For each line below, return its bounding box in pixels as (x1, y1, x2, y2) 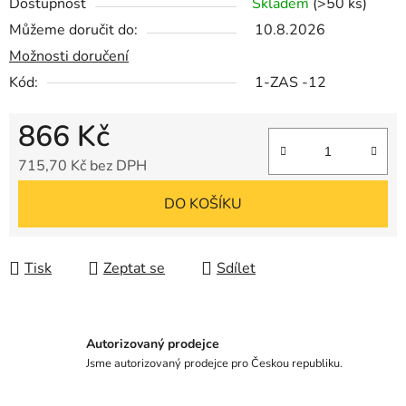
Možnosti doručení (9, 46, 129, 67)
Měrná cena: (17, 184, 96, 205)
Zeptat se (103, 258, 165, 279)
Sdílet (217, 258, 256, 279)
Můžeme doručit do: (9, 20, 138, 41)
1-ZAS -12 (255, 72, 326, 93)
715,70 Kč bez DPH (18, 156, 147, 177)
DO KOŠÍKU (164, 194, 242, 215)
